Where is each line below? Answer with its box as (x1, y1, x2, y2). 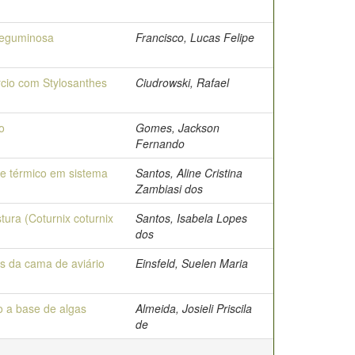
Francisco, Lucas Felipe (136, 29, 254, 45)
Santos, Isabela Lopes (136, 210, 247, 226)
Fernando (136, 136, 185, 151)
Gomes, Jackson (136, 120, 219, 136)
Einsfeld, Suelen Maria (136, 255, 248, 271)
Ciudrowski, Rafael (136, 74, 229, 90)
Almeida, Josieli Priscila (136, 300, 252, 316)
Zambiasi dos (136, 181, 203, 197)
